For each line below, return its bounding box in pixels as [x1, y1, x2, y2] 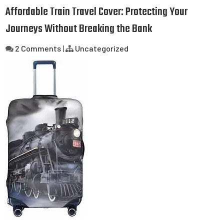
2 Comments [15, 43, 61, 53]
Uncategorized [75, 43, 129, 53]
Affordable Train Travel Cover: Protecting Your [5, 3, 188, 20]
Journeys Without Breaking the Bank [5, 20, 152, 37]
